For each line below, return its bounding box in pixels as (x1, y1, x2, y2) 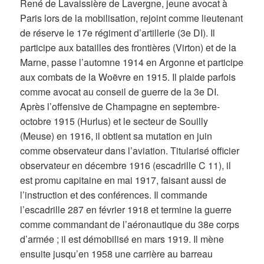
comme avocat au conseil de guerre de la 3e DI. (20, 84, 219, 98)
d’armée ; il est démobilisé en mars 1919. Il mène (20, 232, 225, 246)
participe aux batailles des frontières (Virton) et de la (20, 40, 237, 54)
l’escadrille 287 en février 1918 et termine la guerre (20, 202, 232, 216)
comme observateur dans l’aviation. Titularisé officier (20, 143, 240, 157)
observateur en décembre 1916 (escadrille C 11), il (20, 158, 232, 172)
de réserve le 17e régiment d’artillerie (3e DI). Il (20, 25, 216, 39)
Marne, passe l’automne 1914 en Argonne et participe (20, 55, 244, 69)
